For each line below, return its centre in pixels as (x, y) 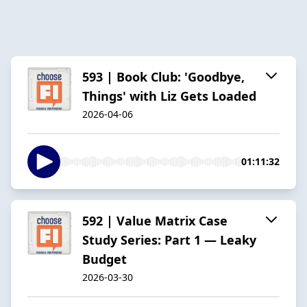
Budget (105, 259)
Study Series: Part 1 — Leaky (169, 240)
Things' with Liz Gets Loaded (169, 96)
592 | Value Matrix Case (155, 220)
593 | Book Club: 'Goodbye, (163, 76)
